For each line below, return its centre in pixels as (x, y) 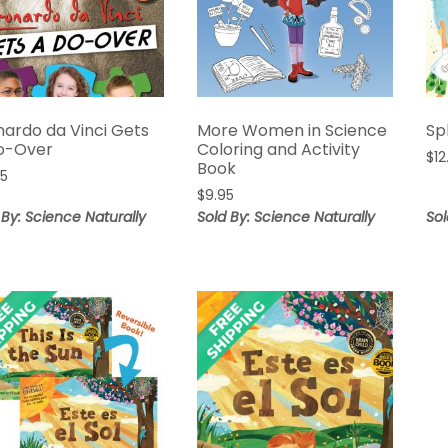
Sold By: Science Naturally (286, 217)
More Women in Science (292, 131)
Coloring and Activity (279, 150)
